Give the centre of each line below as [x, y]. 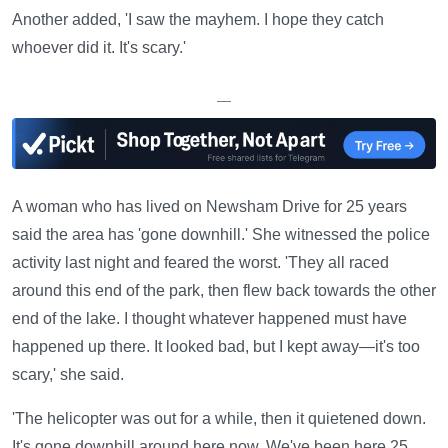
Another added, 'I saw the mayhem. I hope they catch [198, 20]
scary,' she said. [68, 375]
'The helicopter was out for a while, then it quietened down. [219, 419]
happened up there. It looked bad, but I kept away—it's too [216, 347]
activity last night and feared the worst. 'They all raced [200, 263]
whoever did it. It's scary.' [99, 48]
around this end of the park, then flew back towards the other [224, 291]
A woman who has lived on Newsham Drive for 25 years [209, 207]
